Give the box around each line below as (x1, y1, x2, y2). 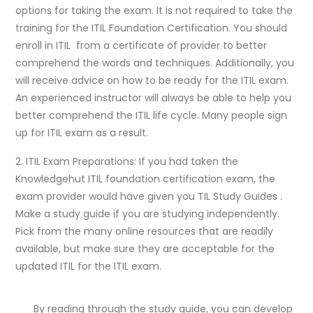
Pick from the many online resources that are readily (15, 224, 273, 238)
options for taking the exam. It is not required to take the (15, 3, 293, 17)
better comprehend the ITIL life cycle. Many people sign (15, 108, 287, 122)
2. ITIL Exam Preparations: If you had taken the (15, 154, 238, 168)
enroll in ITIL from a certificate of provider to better (15, 38, 267, 52)
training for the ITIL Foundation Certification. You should (15, 20, 287, 35)
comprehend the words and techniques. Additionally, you (15, 55, 294, 70)
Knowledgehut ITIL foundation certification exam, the (15, 171, 275, 186)
